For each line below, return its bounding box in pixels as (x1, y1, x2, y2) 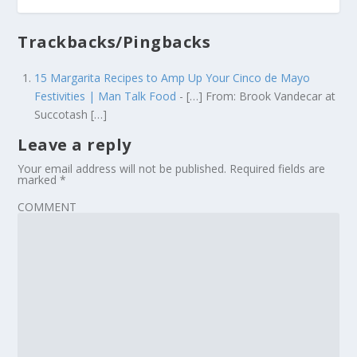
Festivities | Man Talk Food (34, 88, 177, 104)
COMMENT (18, 199, 77, 215)
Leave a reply (18, 134, 131, 156)
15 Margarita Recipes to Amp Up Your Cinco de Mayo (34, 70, 311, 86)
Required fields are (229, 161, 326, 177)
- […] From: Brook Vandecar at (176, 88, 336, 104)
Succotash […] (34, 107, 108, 123)
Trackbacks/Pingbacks (18, 31, 211, 53)
